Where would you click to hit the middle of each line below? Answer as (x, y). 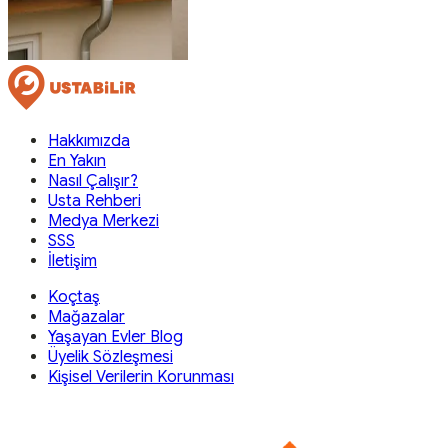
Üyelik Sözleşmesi (110, 356)
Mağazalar (86, 316)
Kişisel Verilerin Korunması (141, 376)
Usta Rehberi (94, 200)
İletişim (72, 260)
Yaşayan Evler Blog (115, 336)
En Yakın (77, 160)
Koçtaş (74, 296)
